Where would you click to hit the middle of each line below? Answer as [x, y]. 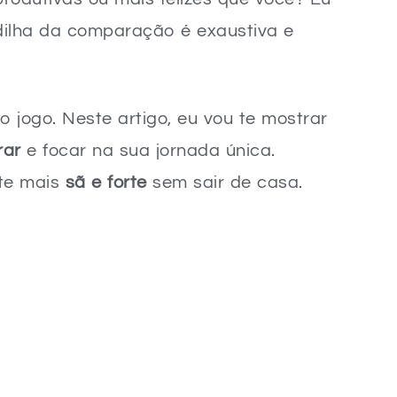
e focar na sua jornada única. [148, 151]
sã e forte [106, 183]
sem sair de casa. [225, 183]
